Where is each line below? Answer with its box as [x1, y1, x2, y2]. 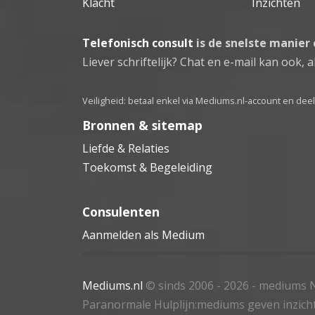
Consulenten [82, 202, 160, 220]
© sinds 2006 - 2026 [143, 277, 252, 293]
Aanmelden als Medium [82, 226, 205, 243]
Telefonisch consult [82, 34, 193, 51]
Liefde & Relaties [82, 140, 169, 156]
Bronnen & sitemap [82, 116, 202, 134]
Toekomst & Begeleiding [82, 159, 212, 175]
